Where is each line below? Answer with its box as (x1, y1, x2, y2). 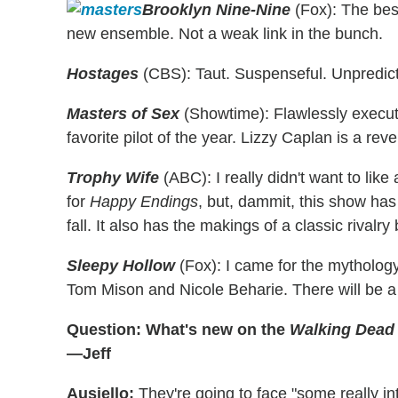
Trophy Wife (67, 169, 159, 187)
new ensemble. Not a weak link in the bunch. (67, 25, 383, 44)
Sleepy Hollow (67, 257, 175, 275)
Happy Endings (90, 193, 198, 211)
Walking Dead (290, 321, 394, 339)
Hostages (67, 65, 139, 84)
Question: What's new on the (67, 321, 290, 339)
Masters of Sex (67, 105, 179, 123)
